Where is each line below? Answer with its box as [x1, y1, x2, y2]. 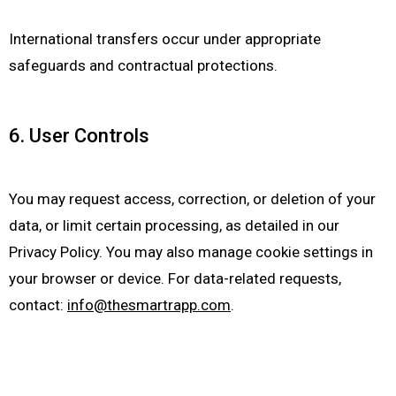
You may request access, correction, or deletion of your [9, 190, 376, 208]
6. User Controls [9, 125, 149, 147]
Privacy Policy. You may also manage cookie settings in [9, 243, 373, 261]
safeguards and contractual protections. [9, 57, 278, 74]
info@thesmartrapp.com [67, 296, 231, 314]
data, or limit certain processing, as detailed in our [9, 217, 339, 234]
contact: [9, 296, 67, 314]
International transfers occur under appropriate [9, 30, 321, 48]
